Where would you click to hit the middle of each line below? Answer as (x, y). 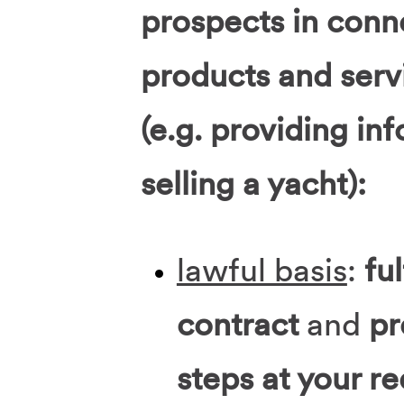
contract (237, 324)
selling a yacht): (253, 184)
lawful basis (262, 270)
